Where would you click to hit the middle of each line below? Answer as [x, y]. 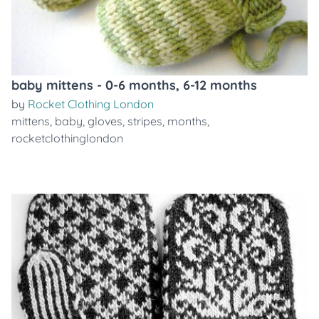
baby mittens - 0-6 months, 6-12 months [134, 85]
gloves [105, 121]
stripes [145, 121]
